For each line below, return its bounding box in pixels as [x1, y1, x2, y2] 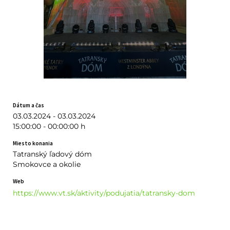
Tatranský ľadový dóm [12, 149, 92, 159]
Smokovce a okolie [12, 159, 81, 169]
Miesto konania [12, 139, 53, 147]
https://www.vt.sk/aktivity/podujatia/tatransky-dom [12, 188, 195, 198]
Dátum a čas [12, 101, 44, 109]
